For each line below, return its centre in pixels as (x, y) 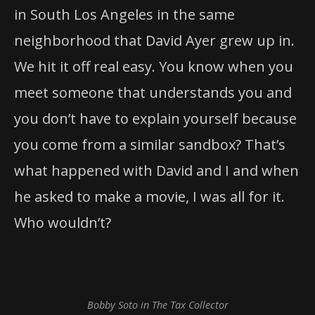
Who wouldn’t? (63, 222)
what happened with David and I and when (156, 170)
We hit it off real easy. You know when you (154, 66)
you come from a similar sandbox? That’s (150, 144)
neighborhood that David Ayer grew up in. (154, 40)
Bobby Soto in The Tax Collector (157, 305)
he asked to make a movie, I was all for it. (149, 196)
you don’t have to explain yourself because (155, 118)
